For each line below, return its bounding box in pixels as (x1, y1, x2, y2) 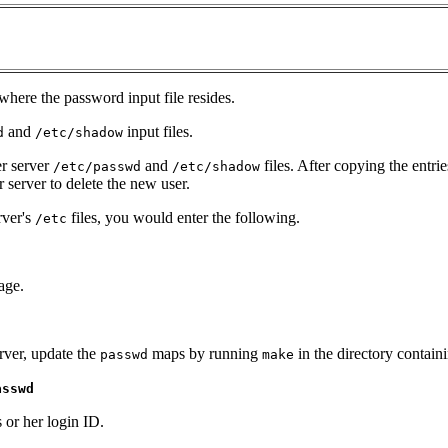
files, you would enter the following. (67, 209, 300, 227)
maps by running (148, 345, 262, 363)
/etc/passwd (53, 159, 141, 175)
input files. (123, 123, 193, 141)
